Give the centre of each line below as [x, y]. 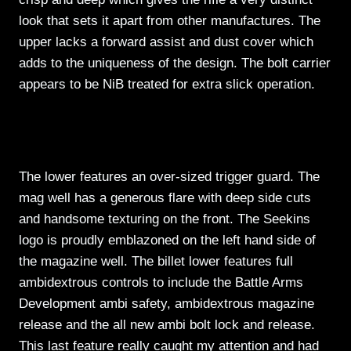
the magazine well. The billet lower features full [156, 261]
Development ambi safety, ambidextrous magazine [166, 303]
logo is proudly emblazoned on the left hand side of [167, 240]
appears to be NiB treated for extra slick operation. [167, 84]
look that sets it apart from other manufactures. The [170, 20]
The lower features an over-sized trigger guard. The [169, 176]
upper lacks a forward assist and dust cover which [166, 42]
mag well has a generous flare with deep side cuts [165, 197]
